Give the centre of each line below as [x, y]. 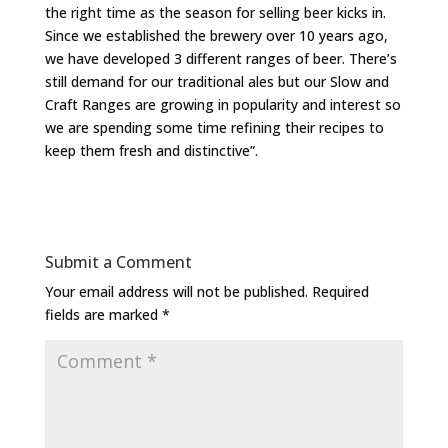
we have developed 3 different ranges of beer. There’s [220, 59]
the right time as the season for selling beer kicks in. [215, 13]
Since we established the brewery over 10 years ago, [216, 36]
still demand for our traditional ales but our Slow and [216, 82]
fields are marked [103, 315]
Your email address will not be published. [176, 292]
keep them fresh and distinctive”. [151, 151]
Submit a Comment [118, 262]
